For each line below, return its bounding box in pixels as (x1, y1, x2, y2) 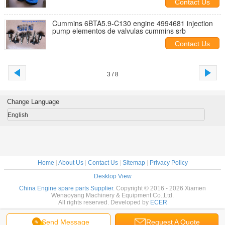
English (7, 111, 28, 119)
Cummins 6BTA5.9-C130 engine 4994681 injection (52, 18, 187, 28)
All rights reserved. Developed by (58, 199, 150, 206)
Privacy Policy (149, 159, 188, 166)
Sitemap (122, 159, 145, 166)
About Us (58, 159, 83, 166)
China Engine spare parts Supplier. (19, 185, 116, 192)
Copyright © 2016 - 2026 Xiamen (116, 185, 206, 192)
